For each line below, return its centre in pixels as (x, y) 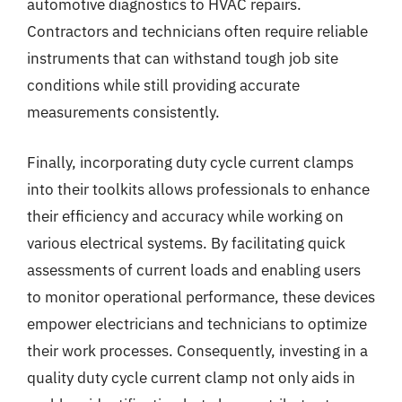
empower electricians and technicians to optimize (197, 323)
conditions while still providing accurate (163, 85)
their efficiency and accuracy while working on (185, 216)
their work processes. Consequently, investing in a (197, 350)
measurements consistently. (123, 112)
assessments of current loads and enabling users (194, 270)
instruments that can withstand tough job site (183, 58)
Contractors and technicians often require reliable (197, 31)
